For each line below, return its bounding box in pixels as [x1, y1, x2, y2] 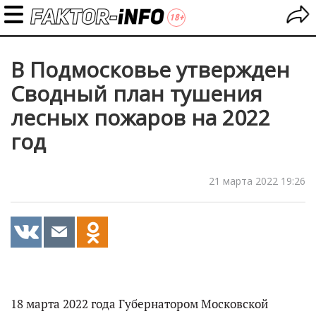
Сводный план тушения [11, 79, 262, 108]
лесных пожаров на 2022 [11, 103, 270, 132]
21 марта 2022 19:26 [209, 174, 305, 188]
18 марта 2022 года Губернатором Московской [11, 296, 268, 312]
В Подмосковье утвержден [11, 55, 290, 84]
